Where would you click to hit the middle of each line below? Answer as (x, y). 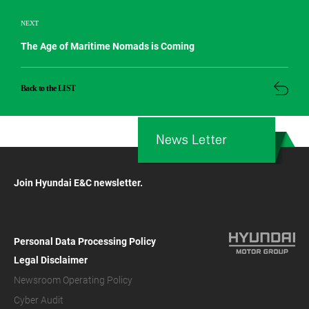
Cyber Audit (39, 300)
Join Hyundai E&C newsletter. (78, 182)
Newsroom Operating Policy (73, 280)
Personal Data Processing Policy (85, 241)
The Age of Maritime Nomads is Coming (108, 46)
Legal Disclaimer (51, 260)
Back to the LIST (48, 88)
